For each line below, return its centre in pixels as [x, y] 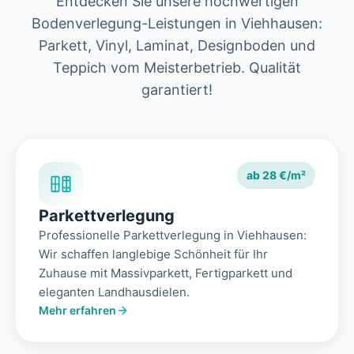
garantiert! [177, 90]
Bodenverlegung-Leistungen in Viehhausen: [177, 24]
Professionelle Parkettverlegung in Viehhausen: [173, 235]
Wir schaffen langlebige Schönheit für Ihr [153, 254]
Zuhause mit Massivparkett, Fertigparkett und [166, 273]
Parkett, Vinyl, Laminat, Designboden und [177, 46]
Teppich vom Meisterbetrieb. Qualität [177, 68]
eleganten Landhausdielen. [114, 292]
